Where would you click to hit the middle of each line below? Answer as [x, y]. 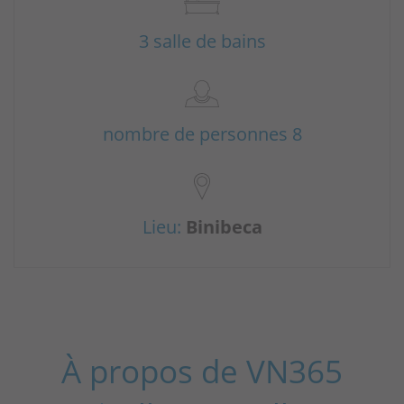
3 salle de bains [202, 41]
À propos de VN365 [202, 371]
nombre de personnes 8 [202, 133]
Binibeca [224, 227]
